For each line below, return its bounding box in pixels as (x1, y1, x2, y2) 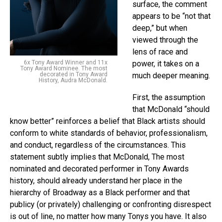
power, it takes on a (132, 58, 199, 68)
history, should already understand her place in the (10, 175, 182, 185)
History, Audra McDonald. (39, 76, 108, 84)
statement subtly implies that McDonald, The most (10, 152, 184, 162)
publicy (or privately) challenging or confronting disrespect (10, 199, 211, 209)
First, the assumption (132, 92, 205, 102)
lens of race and (132, 47, 188, 56)
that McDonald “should (132, 104, 210, 114)
